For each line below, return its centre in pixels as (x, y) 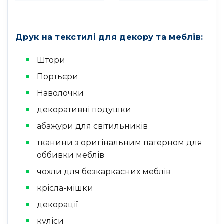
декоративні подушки (84, 109)
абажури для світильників (92, 126)
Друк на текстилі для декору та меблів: (109, 37)
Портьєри (57, 76)
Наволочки (60, 93)
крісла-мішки (65, 188)
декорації (57, 204)
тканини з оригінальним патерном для (119, 142)
